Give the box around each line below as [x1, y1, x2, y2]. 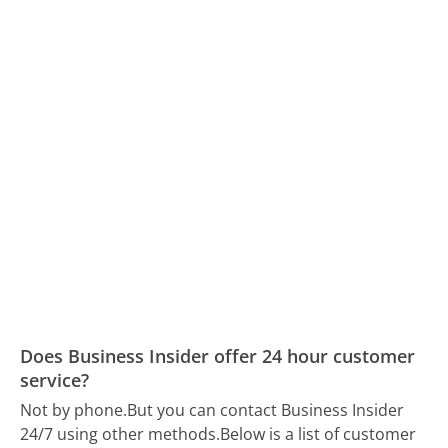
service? [20, 367, 90, 392]
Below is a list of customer [220, 423, 417, 446]
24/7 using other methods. [20, 423, 221, 446]
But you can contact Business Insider [127, 399, 405, 422]
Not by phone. [20, 399, 128, 422]
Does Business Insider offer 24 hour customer [20, 343, 416, 368]
